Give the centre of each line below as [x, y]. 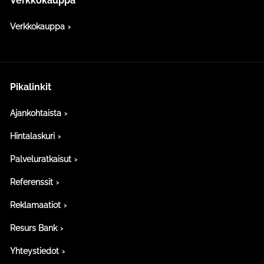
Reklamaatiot [35, 205]
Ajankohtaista [36, 113]
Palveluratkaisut [41, 159]
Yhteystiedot [34, 251]
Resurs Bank [34, 228]
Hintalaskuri [32, 136]
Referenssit [32, 182]
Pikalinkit [31, 87]
